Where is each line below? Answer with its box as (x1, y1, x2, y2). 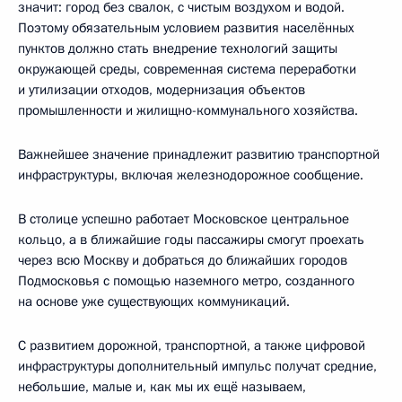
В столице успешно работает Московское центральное (18, 210, 349, 229)
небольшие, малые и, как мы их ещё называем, (18, 378, 306, 397)
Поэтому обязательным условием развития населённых (18, 19, 354, 38)
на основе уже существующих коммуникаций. (18, 293, 290, 311)
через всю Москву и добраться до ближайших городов (18, 251, 347, 270)
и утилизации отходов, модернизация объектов (18, 81, 305, 100)
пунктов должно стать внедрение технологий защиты (18, 39, 337, 58)
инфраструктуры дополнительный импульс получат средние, (18, 357, 377, 376)
